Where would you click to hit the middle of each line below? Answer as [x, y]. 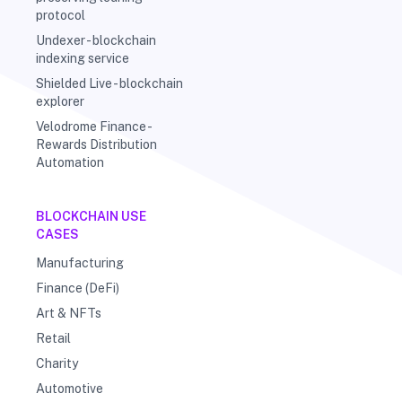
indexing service [83, 59]
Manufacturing [80, 263]
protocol [61, 16]
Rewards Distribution [96, 145]
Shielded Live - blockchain [109, 84]
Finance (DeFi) [78, 288]
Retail [53, 339]
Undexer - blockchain [96, 41]
